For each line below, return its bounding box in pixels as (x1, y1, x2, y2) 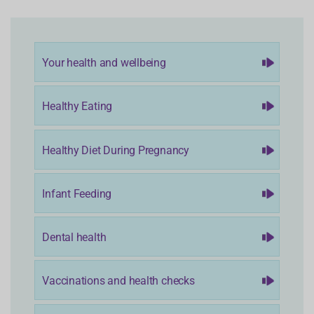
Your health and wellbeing (42, 55, 166, 70)
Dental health (42, 229, 107, 245)
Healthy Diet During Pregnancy (42, 142, 189, 157)
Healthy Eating (42, 98, 113, 114)
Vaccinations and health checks (42, 273, 195, 288)
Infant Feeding (42, 185, 112, 200)
